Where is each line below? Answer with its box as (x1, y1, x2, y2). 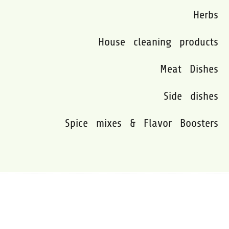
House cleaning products (98, 29, 219, 54)
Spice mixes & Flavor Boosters (65, 110, 219, 135)
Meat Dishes (160, 56, 219, 81)
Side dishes (164, 83, 219, 108)
